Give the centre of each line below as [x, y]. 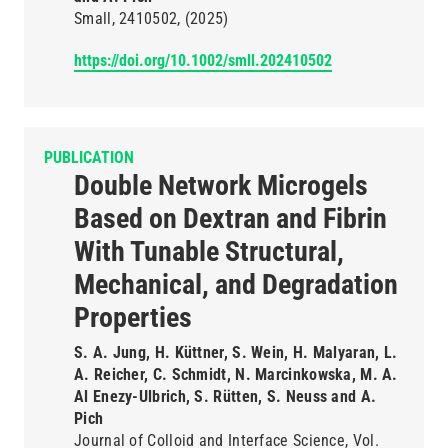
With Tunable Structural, [209, 251]
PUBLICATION [89, 157]
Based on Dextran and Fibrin [230, 218]
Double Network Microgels [221, 185]
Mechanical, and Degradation [236, 284]
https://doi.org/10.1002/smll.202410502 [203, 60]
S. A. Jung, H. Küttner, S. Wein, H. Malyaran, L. [236, 352]
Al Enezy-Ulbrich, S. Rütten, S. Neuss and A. [225, 396]
